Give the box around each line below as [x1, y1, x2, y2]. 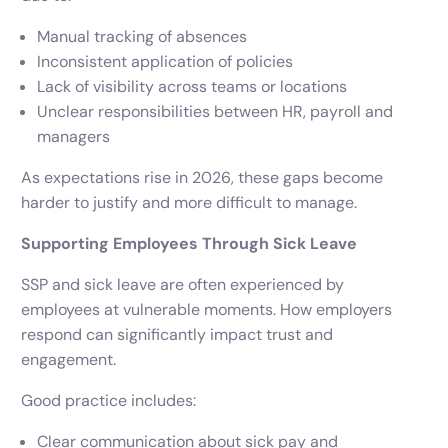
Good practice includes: [21, 390, 197, 412]
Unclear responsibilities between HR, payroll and [37, 101, 394, 123]
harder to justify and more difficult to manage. [21, 192, 358, 214]
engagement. [21, 349, 117, 371]
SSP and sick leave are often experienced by [21, 274, 345, 296]
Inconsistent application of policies [37, 51, 294, 73]
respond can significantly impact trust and [21, 324, 334, 346]
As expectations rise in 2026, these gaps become [21, 167, 384, 189]
